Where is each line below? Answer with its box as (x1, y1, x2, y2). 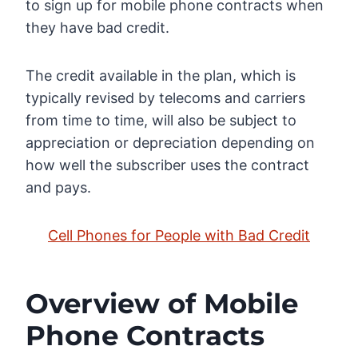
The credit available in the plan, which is (26, 67, 296, 85)
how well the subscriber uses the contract (26, 157, 309, 174)
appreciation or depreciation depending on (26, 134, 315, 152)
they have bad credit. (26, 19, 169, 37)
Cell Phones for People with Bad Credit (48, 227, 310, 245)
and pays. (26, 179, 91, 197)
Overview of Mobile (26, 287, 298, 321)
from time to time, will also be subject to (26, 112, 296, 129)
